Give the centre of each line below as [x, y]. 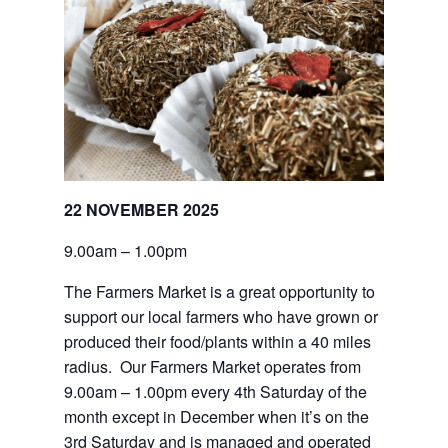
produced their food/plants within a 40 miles [217, 341]
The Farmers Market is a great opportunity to [219, 291]
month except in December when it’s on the [216, 416]
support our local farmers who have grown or [221, 316]
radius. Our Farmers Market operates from [212, 366]
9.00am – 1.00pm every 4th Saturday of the [215, 391]
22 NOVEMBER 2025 [141, 209]
